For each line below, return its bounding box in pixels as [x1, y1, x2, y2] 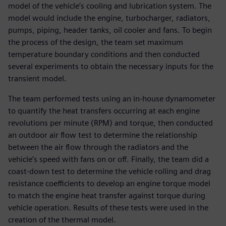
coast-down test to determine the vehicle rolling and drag [8, 166, 211, 177]
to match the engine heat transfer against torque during [8, 191, 205, 201]
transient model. [8, 74, 67, 84]
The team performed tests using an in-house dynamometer [8, 94, 215, 104]
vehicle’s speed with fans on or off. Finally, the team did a [8, 154, 209, 164]
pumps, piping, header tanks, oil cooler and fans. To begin [8, 25, 212, 35]
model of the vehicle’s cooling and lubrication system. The [8, 1, 211, 11]
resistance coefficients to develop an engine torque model [8, 179, 210, 189]
